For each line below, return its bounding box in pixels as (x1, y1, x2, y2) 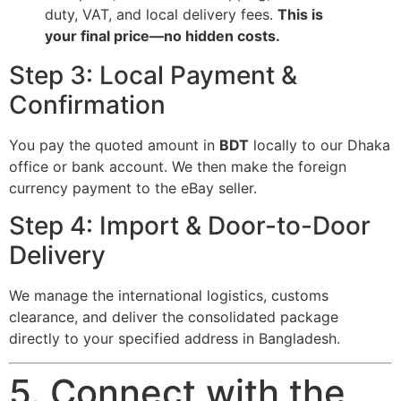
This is (277, 4, 323, 23)
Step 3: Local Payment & (9, 59, 297, 90)
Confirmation (9, 89, 166, 120)
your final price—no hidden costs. (45, 26, 280, 45)
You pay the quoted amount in (9, 135, 219, 154)
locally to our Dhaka (249, 135, 390, 154)
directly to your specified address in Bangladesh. (9, 329, 340, 348)
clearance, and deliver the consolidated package (9, 308, 338, 327)
